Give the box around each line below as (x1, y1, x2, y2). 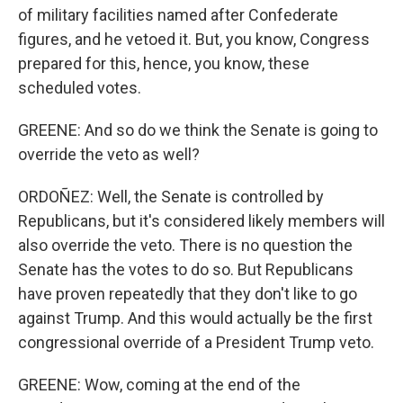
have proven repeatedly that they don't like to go (18, 284, 357, 303)
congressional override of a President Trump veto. (18, 333, 374, 352)
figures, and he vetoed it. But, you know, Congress (18, 30, 370, 49)
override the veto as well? (18, 145, 200, 164)
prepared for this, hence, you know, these (18, 54, 309, 73)
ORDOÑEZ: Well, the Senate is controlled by (18, 187, 324, 206)
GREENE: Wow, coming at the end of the (18, 375, 300, 394)
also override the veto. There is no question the (18, 236, 353, 255)
